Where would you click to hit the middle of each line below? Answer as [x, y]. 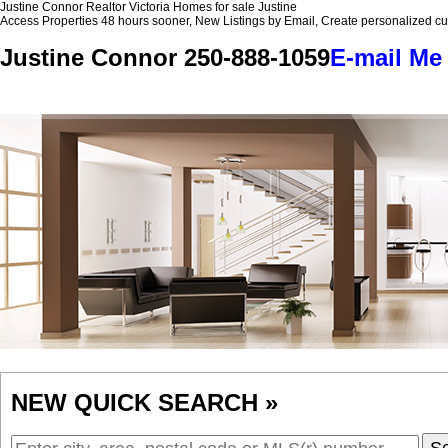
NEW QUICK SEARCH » [144, 403]
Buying [184, 101]
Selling [255, 101]
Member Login [346, 101]
